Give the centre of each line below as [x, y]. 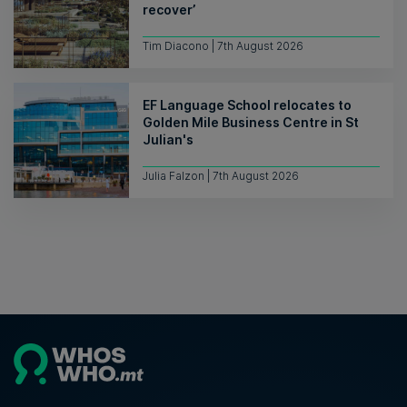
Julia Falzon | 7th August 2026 [221, 176]
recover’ [169, 10]
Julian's [168, 140]
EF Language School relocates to [247, 105]
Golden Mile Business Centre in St [251, 123]
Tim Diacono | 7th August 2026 [223, 46]
